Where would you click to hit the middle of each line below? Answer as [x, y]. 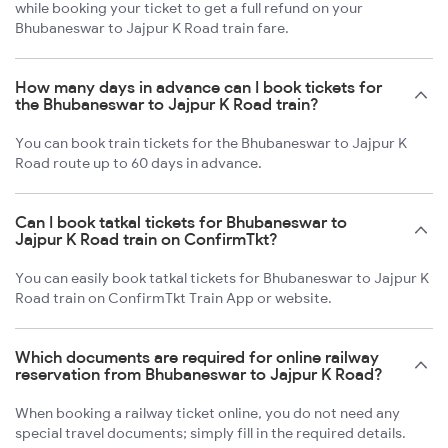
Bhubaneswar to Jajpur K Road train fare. [152, 28]
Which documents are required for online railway [197, 357]
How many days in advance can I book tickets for [198, 87]
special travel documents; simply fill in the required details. [210, 433]
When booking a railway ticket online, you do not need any [207, 413]
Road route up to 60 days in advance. [138, 163]
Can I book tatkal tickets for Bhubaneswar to [181, 222]
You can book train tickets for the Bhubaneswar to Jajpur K [211, 143]
